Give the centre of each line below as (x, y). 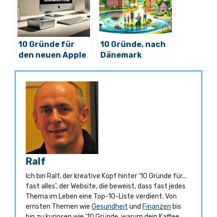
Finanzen (157, 207)
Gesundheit (110, 207)
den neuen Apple (52, 55)
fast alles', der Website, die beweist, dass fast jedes (106, 186)
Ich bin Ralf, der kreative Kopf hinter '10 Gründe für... (106, 176)
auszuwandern (131, 66)
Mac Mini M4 (42, 66)
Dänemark (121, 55)
